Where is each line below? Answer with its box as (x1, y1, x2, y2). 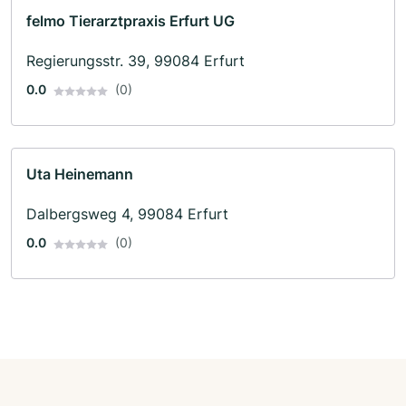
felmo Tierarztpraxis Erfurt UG (26, 12, 235, 31)
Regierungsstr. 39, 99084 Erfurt (26, 52, 245, 71)
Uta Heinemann (26, 165, 133, 184)
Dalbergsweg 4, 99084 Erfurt (26, 205, 228, 224)
